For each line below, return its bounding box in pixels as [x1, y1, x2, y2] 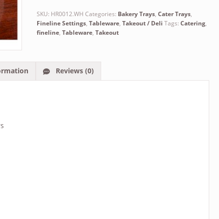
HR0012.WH [50, 10, 84, 19]
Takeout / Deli [122, 19, 163, 28]
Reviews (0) [53, 66, 94, 76]
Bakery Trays [117, 10, 155, 19]
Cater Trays [157, 10, 191, 19]
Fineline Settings [36, 19, 86, 28]
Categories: [85, 10, 118, 19]
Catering [180, 19, 205, 28]
